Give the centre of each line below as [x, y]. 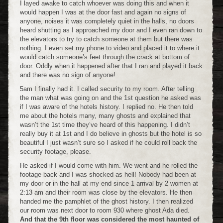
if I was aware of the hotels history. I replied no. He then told [107, 107]
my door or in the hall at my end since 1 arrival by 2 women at [109, 184]
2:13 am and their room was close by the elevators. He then [106, 193]
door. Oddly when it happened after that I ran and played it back [111, 66]
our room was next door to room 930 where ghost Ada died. [105, 211]
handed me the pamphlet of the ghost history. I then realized [107, 202]
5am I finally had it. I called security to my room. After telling [107, 89]
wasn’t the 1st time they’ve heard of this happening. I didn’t [105, 125]
